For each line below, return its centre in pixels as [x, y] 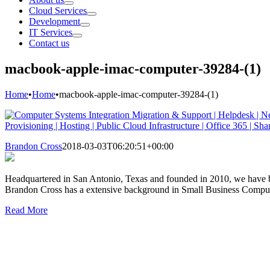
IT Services [51, 32]
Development [55, 21]
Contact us [49, 43]
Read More [26, 210]
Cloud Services [58, 11]
